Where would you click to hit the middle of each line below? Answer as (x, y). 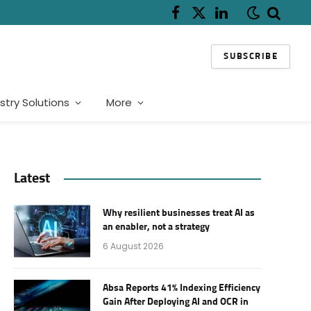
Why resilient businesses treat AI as (179, 213)
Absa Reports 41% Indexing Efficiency (182, 288)
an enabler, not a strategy (156, 227)
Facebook (198, 18)
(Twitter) (219, 33)
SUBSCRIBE (251, 56)
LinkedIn (239, 18)
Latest (32, 178)
